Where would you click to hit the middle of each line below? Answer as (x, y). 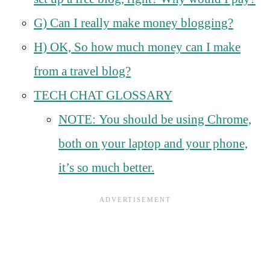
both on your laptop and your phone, (153, 143)
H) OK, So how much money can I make (137, 47)
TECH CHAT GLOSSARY (103, 95)
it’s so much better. (106, 167)
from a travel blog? (82, 71)
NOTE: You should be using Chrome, (155, 119)
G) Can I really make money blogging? (133, 23)
